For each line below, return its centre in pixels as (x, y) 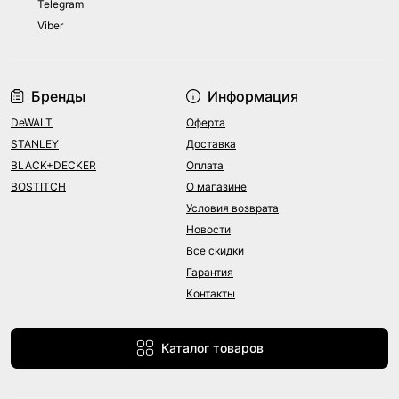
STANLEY (35, 143)
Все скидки (215, 250)
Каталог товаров (212, 347)
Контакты (211, 293)
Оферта (206, 122)
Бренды (58, 96)
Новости (208, 229)
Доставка (211, 143)
